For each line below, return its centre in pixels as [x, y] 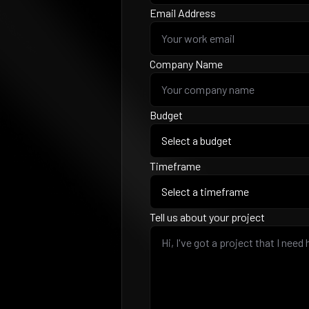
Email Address [183, 13]
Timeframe [175, 166]
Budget [166, 115]
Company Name [186, 64]
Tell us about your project [207, 217]
